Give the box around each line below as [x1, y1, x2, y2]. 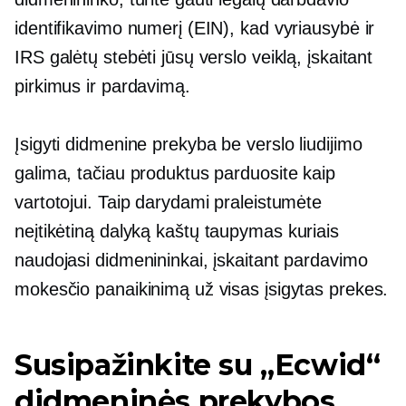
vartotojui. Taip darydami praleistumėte [14, 192, 323, 212]
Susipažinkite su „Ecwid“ [14, 347, 381, 382]
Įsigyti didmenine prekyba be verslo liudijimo [14, 134, 362, 154]
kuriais [282, 221, 339, 241]
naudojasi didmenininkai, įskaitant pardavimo [14, 250, 368, 270]
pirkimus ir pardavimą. [14, 76, 190, 96]
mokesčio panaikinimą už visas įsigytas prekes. [14, 279, 389, 299]
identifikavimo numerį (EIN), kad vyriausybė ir [14, 18, 375, 38]
